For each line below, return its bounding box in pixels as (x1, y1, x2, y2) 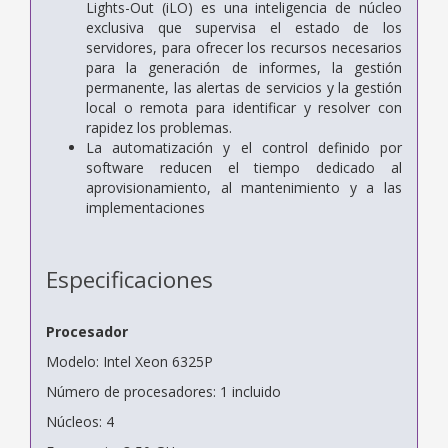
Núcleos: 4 (46, 411, 114, 431)
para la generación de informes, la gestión (86, 57, 402, 77)
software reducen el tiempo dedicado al (86, 157, 402, 177)
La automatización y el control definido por (86, 137, 402, 157)
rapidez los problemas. (86, 117, 232, 137)
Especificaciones (46, 263, 213, 295)
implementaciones (86, 197, 205, 217)
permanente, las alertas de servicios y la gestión (86, 77, 402, 97)
